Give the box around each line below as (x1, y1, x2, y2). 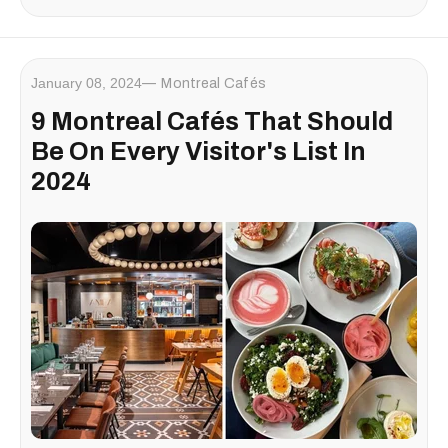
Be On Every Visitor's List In (31, 137, 366, 165)
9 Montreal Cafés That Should (31, 107, 393, 135)
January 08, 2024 (31, 74, 142, 91)
